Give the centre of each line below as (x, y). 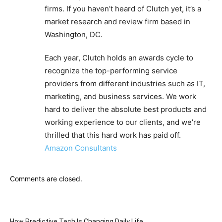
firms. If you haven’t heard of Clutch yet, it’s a (123, 9)
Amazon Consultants (81, 148)
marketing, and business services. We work (120, 96)
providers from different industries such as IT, (125, 83)
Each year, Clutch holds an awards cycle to (119, 58)
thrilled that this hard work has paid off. (113, 135)
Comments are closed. (46, 179)
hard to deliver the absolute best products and (126, 109)
